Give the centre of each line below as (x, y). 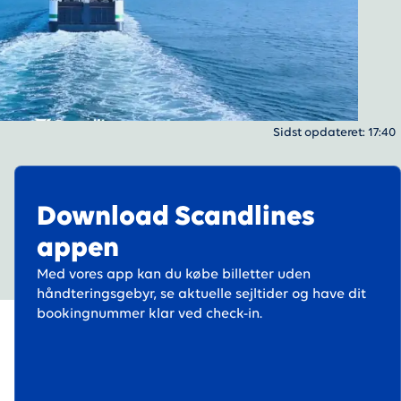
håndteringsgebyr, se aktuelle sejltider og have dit (201, 294)
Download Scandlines (176, 218)
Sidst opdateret (318, 132)
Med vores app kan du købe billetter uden (174, 275)
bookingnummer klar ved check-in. (149, 314)
